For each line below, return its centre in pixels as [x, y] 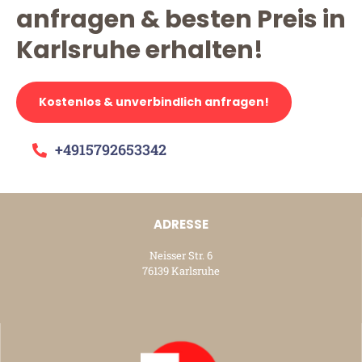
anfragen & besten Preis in [181, 20]
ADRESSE [181, 225]
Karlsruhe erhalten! [140, 51]
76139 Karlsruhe [181, 271]
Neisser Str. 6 [181, 256]
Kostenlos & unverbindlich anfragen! [154, 102]
